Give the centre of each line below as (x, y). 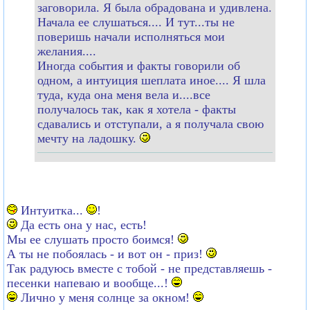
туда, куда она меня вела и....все (124, 94)
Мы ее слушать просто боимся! (92, 239)
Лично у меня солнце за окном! (105, 297)
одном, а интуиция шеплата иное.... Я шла (152, 80)
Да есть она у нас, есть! (82, 225)
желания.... (67, 51)
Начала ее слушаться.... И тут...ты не (136, 22)
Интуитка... (52, 210)
